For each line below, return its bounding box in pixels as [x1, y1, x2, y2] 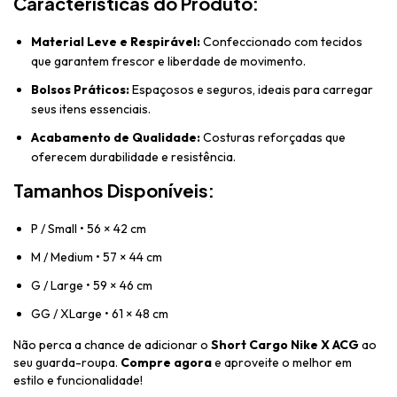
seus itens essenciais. [31, 101, 151, 118]
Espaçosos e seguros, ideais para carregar [129, 82, 373, 98]
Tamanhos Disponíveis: [13, 179, 214, 202]
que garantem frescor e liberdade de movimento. [31, 53, 306, 70]
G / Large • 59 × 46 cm [31, 277, 152, 294]
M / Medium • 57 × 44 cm [31, 249, 162, 266]
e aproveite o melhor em [212, 354, 352, 371]
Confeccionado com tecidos [200, 34, 362, 51]
